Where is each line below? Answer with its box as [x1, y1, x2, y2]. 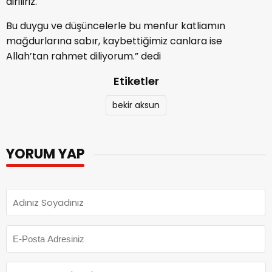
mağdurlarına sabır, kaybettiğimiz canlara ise [6, 34, 222, 49]
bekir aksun [112, 99, 160, 112]
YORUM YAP [6, 144, 84, 164]
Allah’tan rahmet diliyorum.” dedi [6, 49, 161, 64]
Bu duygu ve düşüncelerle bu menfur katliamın [6, 19, 225, 33]
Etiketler [113, 73, 159, 89]
